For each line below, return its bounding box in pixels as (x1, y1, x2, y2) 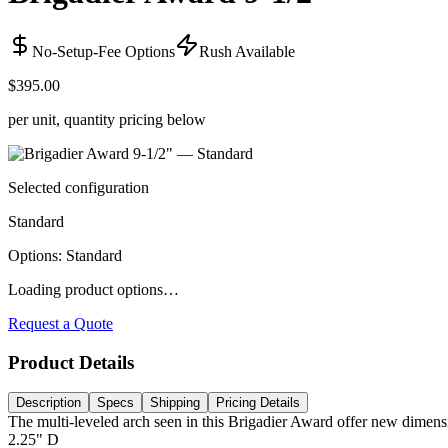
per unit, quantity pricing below (8, 110, 206, 128)
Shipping (150, 395, 200, 411)
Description (16, 395, 81, 411)
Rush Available (199, 42, 295, 60)
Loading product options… (8, 280, 179, 298)
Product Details (8, 351, 134, 373)
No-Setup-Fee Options (32, 42, 175, 60)
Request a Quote (8, 314, 113, 332)
